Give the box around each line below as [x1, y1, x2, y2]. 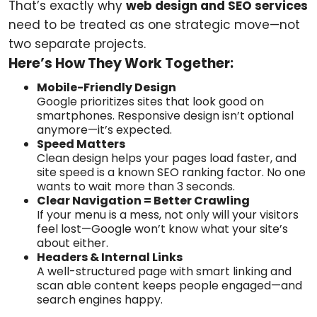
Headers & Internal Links [37, 249, 183, 265]
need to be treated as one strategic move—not [8, 16, 300, 33]
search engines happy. [37, 292, 163, 308]
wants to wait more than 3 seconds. [37, 178, 235, 195]
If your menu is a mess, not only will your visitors [37, 207, 299, 223]
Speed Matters [37, 136, 125, 152]
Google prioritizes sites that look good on [37, 93, 264, 110]
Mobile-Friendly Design [37, 79, 176, 96]
